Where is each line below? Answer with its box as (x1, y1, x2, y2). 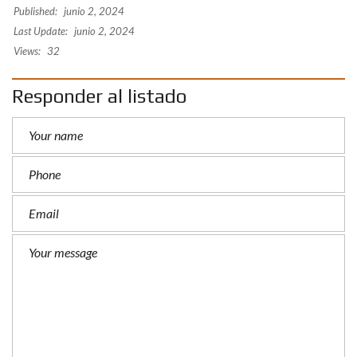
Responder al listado (12, 85, 186, 107)
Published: (14, 5, 57, 18)
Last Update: (14, 25, 68, 37)
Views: (14, 45, 41, 57)
